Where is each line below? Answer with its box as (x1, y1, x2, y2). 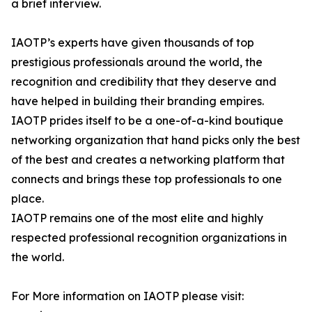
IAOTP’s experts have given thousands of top (11, 36, 254, 50)
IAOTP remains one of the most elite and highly (11, 211, 263, 226)
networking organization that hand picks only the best (11, 133, 300, 148)
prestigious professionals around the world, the (11, 55, 263, 70)
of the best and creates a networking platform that (11, 153, 285, 167)
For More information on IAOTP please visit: (11, 289, 244, 304)
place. (11, 192, 44, 206)
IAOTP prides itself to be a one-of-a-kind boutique (11, 114, 283, 128)
